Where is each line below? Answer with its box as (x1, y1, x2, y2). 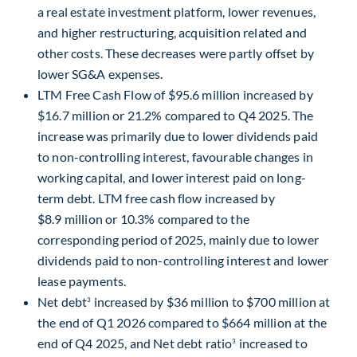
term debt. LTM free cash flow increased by (37, 190, 275, 206)
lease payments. (37, 273, 127, 288)
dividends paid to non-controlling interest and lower (37, 252, 329, 268)
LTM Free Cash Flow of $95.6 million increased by (37, 86, 313, 102)
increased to (236, 335, 308, 351)
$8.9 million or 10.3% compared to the (37, 210, 249, 226)
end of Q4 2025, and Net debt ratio (37, 335, 233, 351)
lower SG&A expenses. (37, 65, 168, 81)
